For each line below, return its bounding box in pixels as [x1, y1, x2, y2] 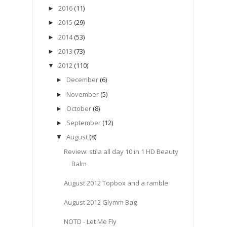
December [66, 75, 98, 85]
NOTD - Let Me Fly [64, 216, 117, 226]
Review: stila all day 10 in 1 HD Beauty [64, 146, 179, 156]
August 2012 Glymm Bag [64, 197, 137, 207]
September [66, 118, 101, 128]
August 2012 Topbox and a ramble [64, 178, 169, 187]
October [66, 103, 91, 113]
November [66, 89, 99, 99]
